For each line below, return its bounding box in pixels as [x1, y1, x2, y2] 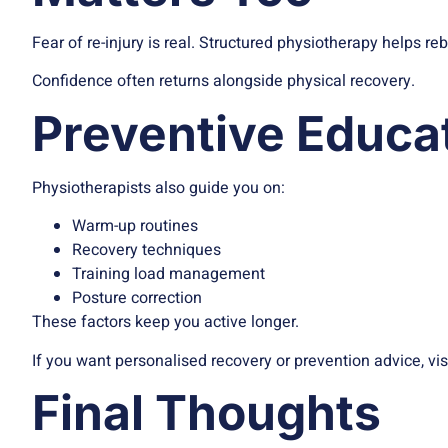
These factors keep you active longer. [32, 310, 299, 335]
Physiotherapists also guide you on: [32, 175, 285, 200]
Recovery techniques [72, 238, 221, 263]
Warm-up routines [72, 214, 198, 239]
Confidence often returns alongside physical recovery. [32, 69, 415, 94]
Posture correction [72, 286, 202, 311]
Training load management [72, 262, 265, 287]
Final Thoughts [32, 383, 381, 443]
